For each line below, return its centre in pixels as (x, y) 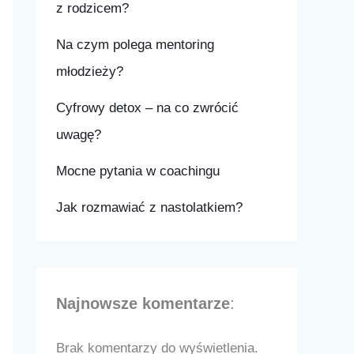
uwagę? (79, 134)
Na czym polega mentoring (135, 44)
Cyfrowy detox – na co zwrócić (147, 107)
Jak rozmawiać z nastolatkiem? (149, 207)
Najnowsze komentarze (143, 303)
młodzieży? (90, 71)
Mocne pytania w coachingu (138, 171)
